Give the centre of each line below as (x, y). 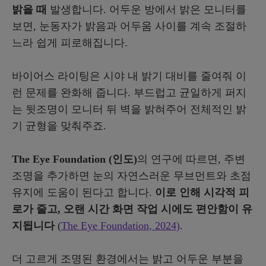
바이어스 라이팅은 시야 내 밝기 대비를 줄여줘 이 (129, 76)
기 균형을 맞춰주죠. (59, 126)
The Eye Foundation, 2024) (121, 225)
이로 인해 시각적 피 (202, 192)
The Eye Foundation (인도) (75, 159)
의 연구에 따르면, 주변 (191, 159)
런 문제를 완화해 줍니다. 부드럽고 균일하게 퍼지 (129, 92)
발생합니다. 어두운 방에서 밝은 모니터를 (147, 9)
